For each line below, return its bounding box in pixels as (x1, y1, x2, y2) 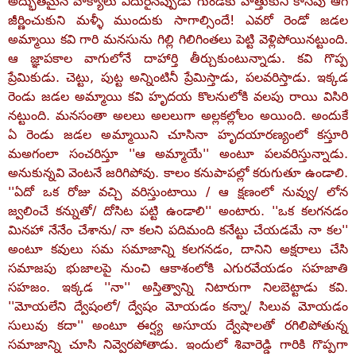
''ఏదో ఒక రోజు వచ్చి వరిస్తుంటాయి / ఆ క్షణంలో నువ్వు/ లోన (8, 184, 348, 199)
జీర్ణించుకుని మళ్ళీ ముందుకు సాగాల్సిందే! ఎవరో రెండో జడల (8, 13, 348, 28)
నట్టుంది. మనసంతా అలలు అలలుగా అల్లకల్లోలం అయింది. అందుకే (8, 108, 348, 123)
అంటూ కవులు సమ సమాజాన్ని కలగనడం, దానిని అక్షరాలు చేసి (8, 242, 348, 257)
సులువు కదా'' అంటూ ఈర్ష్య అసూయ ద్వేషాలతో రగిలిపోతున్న (8, 318, 348, 333)
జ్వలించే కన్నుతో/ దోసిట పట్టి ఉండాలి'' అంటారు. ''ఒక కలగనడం (8, 203, 348, 219)
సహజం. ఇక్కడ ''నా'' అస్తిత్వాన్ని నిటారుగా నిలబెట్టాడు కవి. (8, 280, 348, 295)
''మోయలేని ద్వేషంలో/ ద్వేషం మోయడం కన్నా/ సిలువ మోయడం (8, 299, 348, 314)
